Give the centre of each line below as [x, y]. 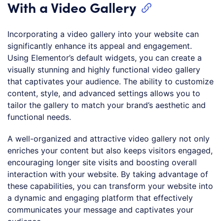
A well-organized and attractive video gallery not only [109, 139]
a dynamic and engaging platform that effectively [100, 198]
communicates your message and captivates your [100, 210]
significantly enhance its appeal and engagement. [100, 46]
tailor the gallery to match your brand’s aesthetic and [107, 105]
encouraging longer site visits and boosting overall [102, 163]
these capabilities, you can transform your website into [110, 186]
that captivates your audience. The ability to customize [110, 82]
